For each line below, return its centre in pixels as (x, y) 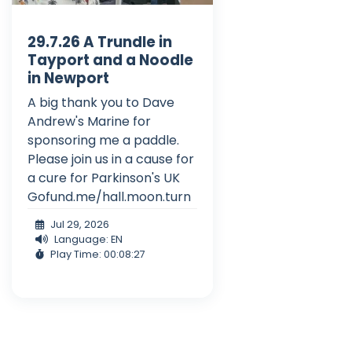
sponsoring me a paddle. (103, 140)
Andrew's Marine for (89, 121)
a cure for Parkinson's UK (104, 178)
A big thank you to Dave (101, 102)
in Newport (68, 78)
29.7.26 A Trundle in (100, 42)
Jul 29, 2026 (80, 224)
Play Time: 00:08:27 (98, 254)
